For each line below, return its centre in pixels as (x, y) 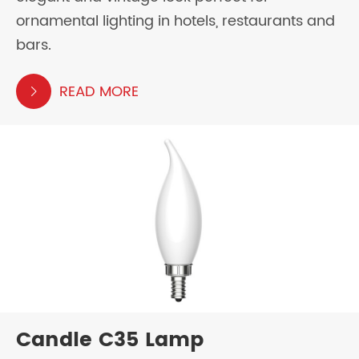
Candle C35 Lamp (110, 340)
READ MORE (99, 91)
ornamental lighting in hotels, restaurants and (175, 22)
